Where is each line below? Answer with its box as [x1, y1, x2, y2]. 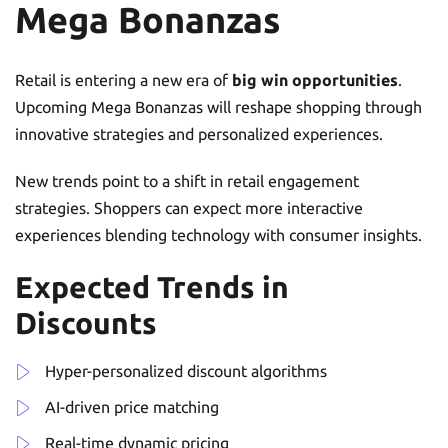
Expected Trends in [15, 269, 289, 304]
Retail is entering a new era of [15, 70, 232, 89]
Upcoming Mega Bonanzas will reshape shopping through [15, 97, 422, 116]
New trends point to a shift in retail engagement [15, 171, 359, 190]
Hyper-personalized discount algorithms [45, 361, 327, 380]
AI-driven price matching [45, 397, 219, 416]
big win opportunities [232, 70, 398, 89]
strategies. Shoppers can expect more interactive [15, 198, 363, 217]
